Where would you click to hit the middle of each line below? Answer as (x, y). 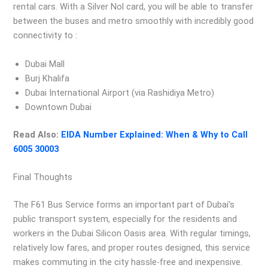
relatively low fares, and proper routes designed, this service (132, 247)
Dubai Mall (45, 64)
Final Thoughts (43, 177)
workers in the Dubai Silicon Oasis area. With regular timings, (132, 233)
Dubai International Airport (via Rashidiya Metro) (120, 92)
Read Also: (37, 134)
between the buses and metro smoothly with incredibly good (134, 21)
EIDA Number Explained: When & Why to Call (155, 134)
